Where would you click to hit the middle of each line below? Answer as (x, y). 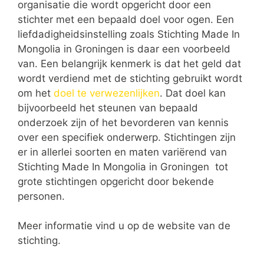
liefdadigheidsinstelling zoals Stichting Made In (129, 34)
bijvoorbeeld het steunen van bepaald (108, 108)
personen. (41, 196)
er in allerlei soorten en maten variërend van (122, 152)
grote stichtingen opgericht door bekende (116, 181)
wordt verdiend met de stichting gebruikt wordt (130, 78)
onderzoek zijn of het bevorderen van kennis (123, 122)
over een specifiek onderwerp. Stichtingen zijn (127, 137)
